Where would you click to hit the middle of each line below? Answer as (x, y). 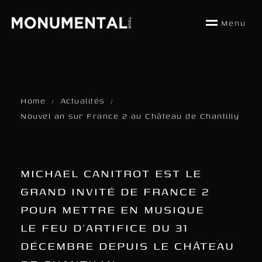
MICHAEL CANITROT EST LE (111, 173)
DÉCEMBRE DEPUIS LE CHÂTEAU (127, 245)
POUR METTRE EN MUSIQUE (113, 209)
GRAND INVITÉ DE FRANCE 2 (115, 191)
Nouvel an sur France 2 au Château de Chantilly (130, 116)
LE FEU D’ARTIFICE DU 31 (104, 227)
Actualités (82, 101)
